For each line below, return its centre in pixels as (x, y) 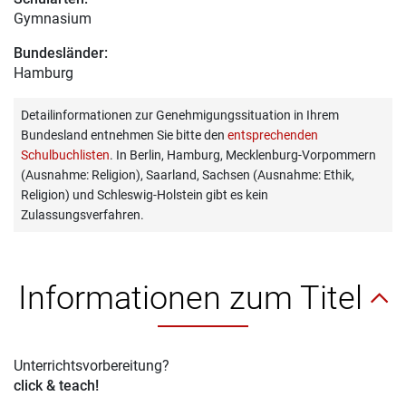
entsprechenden (273, 135)
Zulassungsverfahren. (82, 214)
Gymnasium (53, 18)
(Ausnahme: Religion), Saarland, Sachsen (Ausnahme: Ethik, (188, 174)
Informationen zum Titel (194, 298)
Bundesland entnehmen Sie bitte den (124, 135)
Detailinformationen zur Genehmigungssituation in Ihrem (180, 115)
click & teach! (56, 385)
